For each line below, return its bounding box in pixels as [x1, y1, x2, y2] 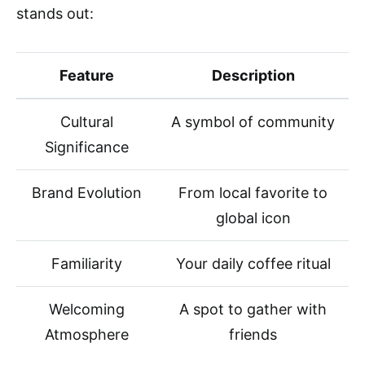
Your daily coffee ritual [175, 254, 331, 272]
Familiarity [51, 254, 122, 272]
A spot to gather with [179, 300, 327, 318]
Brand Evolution [32, 183, 142, 201]
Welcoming [49, 300, 125, 318]
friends [229, 325, 277, 343]
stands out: [16, 4, 94, 22]
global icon [215, 209, 291, 226]
